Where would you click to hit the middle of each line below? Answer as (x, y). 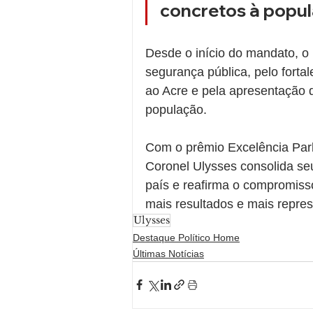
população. (176, 109)
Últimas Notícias (168, 253)
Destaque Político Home (186, 237)
